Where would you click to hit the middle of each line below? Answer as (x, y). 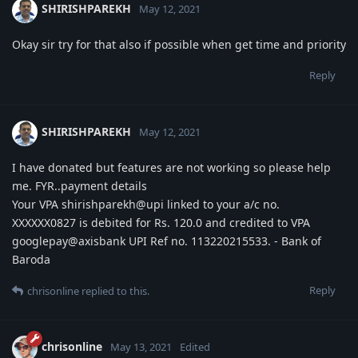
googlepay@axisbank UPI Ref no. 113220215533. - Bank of (167, 241)
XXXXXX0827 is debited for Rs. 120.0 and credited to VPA (161, 222)
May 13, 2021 (141, 347)
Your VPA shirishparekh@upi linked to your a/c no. (146, 204)
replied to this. (114, 290)
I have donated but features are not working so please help (171, 167)
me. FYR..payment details (80, 185)
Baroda (31, 259)
